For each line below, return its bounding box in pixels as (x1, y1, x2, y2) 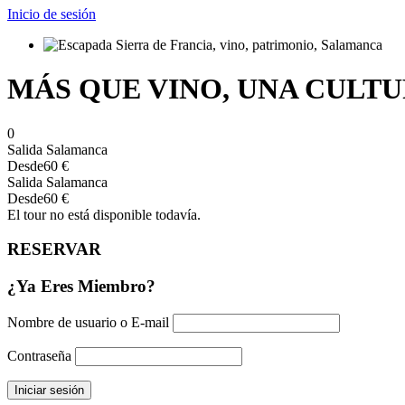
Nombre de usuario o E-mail (7, 314, 169, 330)
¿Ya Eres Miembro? (7, 277, 155, 297)
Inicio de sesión (7, 5, 96, 22)
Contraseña (7, 347, 71, 363)
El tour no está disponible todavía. (7, 206, 201, 222)
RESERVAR (7, 240, 101, 259)
